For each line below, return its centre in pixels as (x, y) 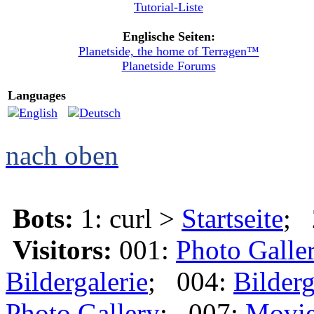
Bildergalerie (77, 281)
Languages (37, 95)
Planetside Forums (169, 66)
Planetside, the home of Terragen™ (169, 51)
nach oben (62, 155)
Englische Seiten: (169, 36)
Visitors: (62, 250)
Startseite (232, 218)
